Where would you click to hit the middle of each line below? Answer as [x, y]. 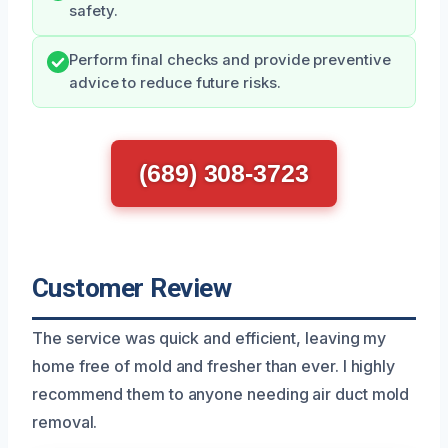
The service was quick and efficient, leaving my [209, 337]
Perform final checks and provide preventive [230, 59]
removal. [65, 421]
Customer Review [132, 287]
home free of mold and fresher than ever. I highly [214, 365]
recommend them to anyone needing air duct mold [221, 393]
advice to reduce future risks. [175, 82]
